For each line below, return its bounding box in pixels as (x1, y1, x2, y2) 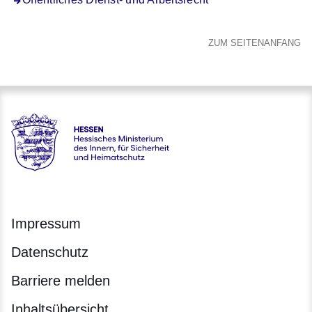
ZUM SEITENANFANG (208, 38, 301, 49)
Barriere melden (11, 273, 110, 289)
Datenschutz (11, 244, 88, 260)
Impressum (11, 216, 81, 232)
